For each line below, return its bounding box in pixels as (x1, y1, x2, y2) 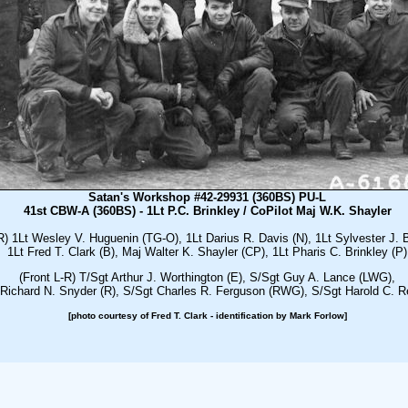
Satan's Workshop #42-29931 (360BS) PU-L (88, 190, 326, 204)
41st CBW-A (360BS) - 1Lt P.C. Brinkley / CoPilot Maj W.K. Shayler (23, 204, 392, 218)
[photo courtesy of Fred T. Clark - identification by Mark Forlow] (67, 310, 347, 321)
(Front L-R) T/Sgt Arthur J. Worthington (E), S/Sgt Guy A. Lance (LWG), (19, 270, 395, 285)
